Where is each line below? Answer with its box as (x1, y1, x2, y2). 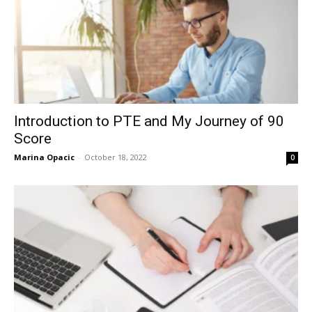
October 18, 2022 (84, 152, 147, 163)
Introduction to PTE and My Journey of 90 (14, 113, 284, 130)
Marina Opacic (14, 152, 75, 163)
